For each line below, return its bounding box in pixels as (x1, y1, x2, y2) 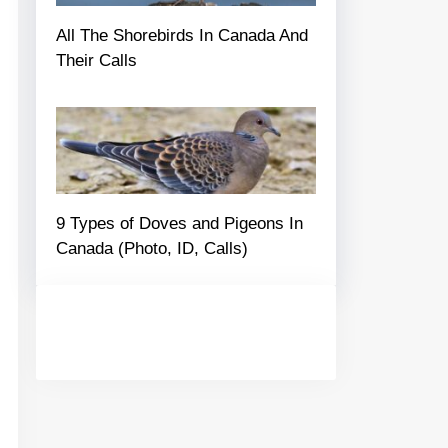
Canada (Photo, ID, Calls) (56, 238, 248, 258)
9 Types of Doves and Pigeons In (56, 213, 303, 233)
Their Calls (56, 51, 137, 71)
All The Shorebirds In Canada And (56, 26, 308, 46)
